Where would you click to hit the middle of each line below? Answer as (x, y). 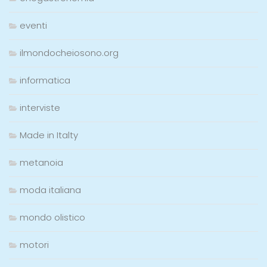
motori (34, 245)
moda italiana (50, 190)
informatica (45, 80)
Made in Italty (49, 135)
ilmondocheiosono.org (69, 53)
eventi (33, 26)
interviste (40, 108)
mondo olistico (52, 218)
